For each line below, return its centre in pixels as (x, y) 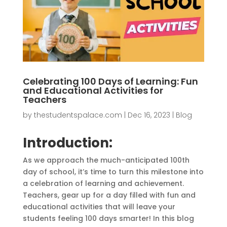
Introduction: (67, 143)
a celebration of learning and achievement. (103, 183)
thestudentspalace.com (78, 115)
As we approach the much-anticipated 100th (106, 160)
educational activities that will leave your (99, 206)
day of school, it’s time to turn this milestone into (113, 172)
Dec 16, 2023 (149, 115)
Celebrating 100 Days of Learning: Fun (110, 81)
